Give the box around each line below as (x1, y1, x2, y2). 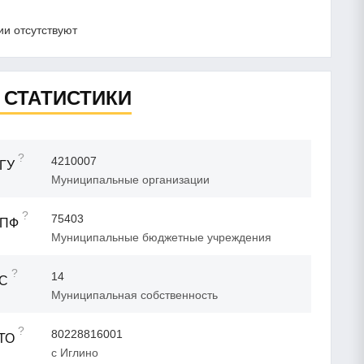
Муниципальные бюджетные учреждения (51, 230, 271, 244)
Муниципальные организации (51, 172, 210, 186)
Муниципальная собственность (51, 288, 218, 301)
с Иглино (51, 345, 98, 359)
